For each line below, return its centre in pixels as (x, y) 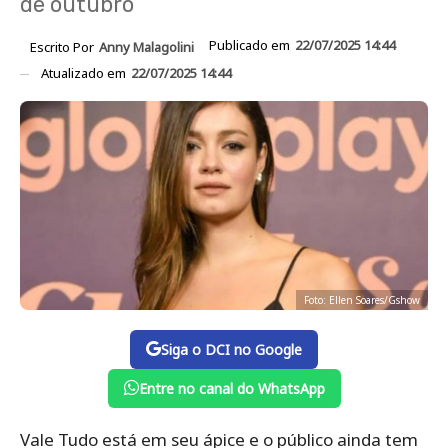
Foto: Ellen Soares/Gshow (362, 299)
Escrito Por (63, 46)
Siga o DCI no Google (231, 349)
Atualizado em (85, 72)
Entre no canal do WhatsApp (231, 388)
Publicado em (251, 45)
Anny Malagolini (146, 46)
